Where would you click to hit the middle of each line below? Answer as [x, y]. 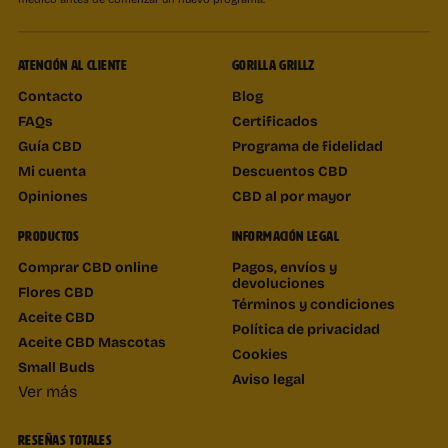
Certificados [275, 120]
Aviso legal [268, 378]
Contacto [50, 95]
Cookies [260, 353]
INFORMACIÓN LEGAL [286, 236]
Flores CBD [56, 291]
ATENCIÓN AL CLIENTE [72, 65]
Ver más [47, 390]
